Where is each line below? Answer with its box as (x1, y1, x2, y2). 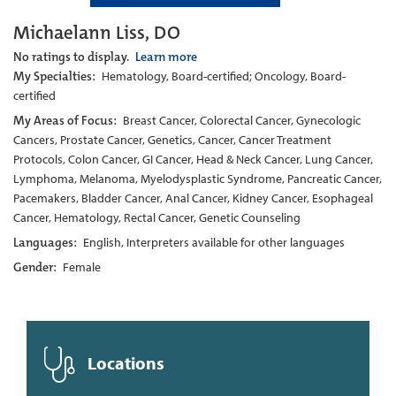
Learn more (135, 49, 197, 65)
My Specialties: (13, 68, 98, 85)
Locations (84, 352, 164, 375)
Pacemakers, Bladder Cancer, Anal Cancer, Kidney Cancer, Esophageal (13, 190, 373, 207)
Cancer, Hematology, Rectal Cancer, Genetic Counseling (13, 209, 301, 226)
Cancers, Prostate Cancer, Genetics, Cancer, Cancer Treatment (13, 132, 331, 148)
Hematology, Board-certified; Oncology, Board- (102, 68, 346, 85)
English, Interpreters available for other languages (83, 234, 345, 251)
